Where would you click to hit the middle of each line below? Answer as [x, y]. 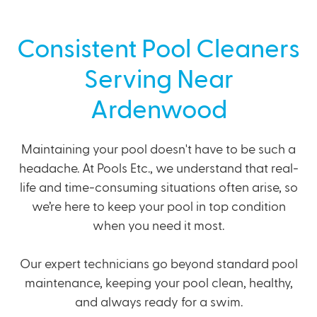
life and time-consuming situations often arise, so [158, 188]
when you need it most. [158, 226]
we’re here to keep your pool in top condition [158, 207]
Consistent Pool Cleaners [158, 50]
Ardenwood [158, 110]
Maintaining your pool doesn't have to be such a [158, 150]
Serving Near [158, 80]
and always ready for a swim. [158, 302]
